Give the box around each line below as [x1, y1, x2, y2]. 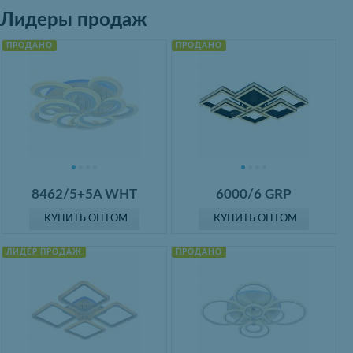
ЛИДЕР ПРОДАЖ [6, 248, 82, 257]
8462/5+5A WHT [32, 188, 138, 202]
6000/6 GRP [216, 188, 292, 202]
